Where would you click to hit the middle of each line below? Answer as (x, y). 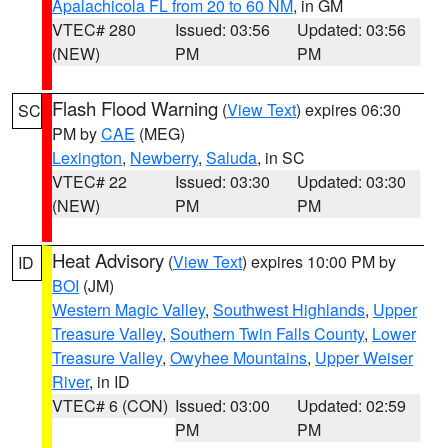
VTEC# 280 (94, 29)
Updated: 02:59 (352, 405)
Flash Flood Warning (135, 108)
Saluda (231, 157)
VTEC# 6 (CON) (110, 405)
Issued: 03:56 (222, 29)
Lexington (87, 157)
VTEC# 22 (89, 181)
